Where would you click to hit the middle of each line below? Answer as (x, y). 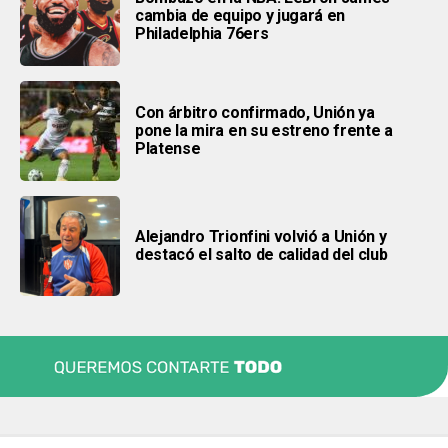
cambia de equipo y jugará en (240, 15)
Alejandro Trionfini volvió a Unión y (261, 236)
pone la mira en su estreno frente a (264, 130)
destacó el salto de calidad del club (261, 254)
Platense (168, 148)
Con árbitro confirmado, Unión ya (255, 112)
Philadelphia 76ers (202, 33)
